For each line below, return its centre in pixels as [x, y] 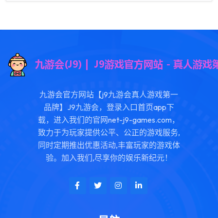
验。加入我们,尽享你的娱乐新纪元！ [109, 158]
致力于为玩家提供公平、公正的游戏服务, [109, 132]
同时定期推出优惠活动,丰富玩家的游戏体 [109, 145]
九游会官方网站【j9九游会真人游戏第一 [109, 94]
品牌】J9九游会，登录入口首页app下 [109, 107]
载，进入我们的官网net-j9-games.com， [109, 120]
